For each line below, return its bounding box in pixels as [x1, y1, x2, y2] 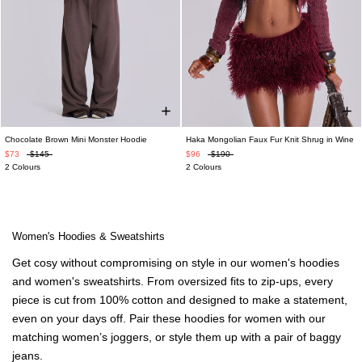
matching [12, 330, 62, 343]
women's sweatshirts [35, 275, 141, 288]
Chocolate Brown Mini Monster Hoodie [5, 135, 147, 144]
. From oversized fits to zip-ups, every [141, 275, 333, 288]
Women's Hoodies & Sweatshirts [12, 230, 165, 242]
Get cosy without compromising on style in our [12, 256, 250, 269]
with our [282, 312, 326, 325]
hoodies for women [184, 312, 282, 325]
